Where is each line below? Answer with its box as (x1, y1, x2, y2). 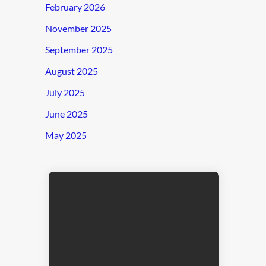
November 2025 (45, 22, 112, 34)
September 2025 (45, 43, 113, 55)
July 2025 (45, 86, 85, 98)
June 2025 (45, 107, 88, 119)
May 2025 (45, 129, 87, 141)
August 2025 (45, 65, 98, 77)
